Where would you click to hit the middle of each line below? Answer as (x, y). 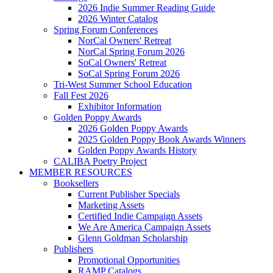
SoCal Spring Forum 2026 (129, 73)
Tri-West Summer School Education (123, 84)
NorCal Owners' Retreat (125, 41)
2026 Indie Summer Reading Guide (147, 8)
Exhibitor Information (120, 106)
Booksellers (76, 183)
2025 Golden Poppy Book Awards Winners (162, 139)
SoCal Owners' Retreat (122, 62)
